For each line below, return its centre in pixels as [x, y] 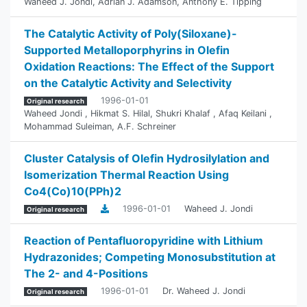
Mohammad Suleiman [68, 126]
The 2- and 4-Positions [86, 273]
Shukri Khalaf [184, 113]
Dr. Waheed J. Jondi [204, 291]
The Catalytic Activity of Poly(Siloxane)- [131, 34]
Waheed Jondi [54, 113]
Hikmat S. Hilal [120, 113]
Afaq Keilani [244, 113]
